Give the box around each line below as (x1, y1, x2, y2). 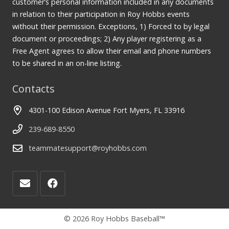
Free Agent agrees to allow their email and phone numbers (12, 46, 211, 56)
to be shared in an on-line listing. (12, 58, 122, 68)
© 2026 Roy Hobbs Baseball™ (64, 213, 165, 223)
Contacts (12, 82, 55, 96)
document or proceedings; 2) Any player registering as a (12, 34, 201, 44)
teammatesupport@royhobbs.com (29, 143, 147, 153)
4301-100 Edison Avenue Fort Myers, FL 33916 (29, 105, 185, 116)
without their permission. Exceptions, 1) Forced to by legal (12, 21, 210, 32)
